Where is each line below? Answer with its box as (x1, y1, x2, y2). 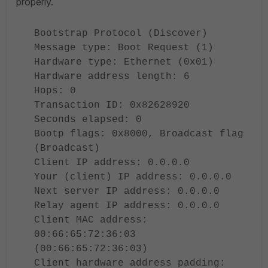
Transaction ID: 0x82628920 (34, 100, 190, 111)
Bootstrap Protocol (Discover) (34, 28, 208, 39)
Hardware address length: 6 (34, 71, 190, 82)
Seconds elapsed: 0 (34, 114, 142, 125)
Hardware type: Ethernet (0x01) (34, 57, 214, 68)
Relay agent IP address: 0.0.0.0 (34, 200, 220, 211)
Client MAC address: (34, 215, 148, 226)
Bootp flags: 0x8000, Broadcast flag (34, 129, 243, 139)
